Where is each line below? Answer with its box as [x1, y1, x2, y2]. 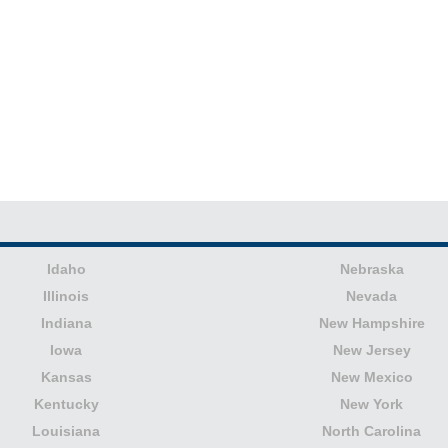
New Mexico [330, 369, 413, 386]
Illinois [43, 288, 90, 305]
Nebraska [339, 261, 404, 278]
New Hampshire [318, 315, 425, 332]
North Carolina [322, 423, 422, 440]
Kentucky [33, 396, 99, 413]
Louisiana [32, 423, 101, 440]
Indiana [40, 315, 92, 332]
